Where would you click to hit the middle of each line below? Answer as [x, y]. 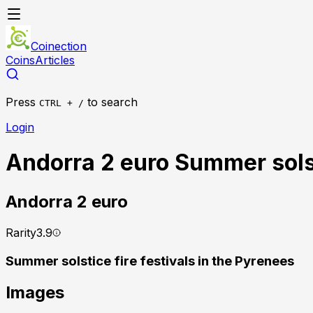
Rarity [21, 232]
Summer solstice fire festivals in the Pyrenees [150, 261]
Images [35, 293]
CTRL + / [61, 103]
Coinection [59, 46]
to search [112, 102]
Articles [55, 60]
